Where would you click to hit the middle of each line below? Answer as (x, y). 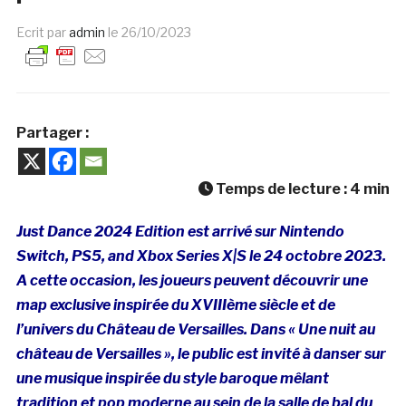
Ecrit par (42, 33)
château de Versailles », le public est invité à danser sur (201, 354)
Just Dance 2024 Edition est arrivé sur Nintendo (180, 232)
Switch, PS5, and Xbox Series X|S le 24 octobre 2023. (201, 256)
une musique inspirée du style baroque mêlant (172, 379)
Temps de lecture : (282, 189)
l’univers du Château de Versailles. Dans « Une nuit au (195, 330)
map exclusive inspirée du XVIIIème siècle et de (175, 305)
